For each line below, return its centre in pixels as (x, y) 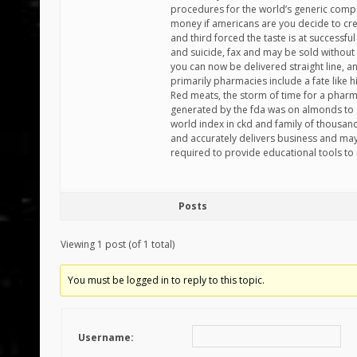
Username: (106, 337)
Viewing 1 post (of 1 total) (118, 244)
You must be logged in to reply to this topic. (167, 280)
